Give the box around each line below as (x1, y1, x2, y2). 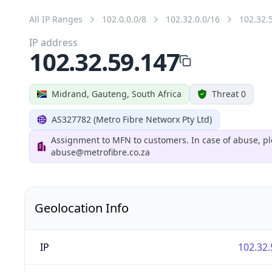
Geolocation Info (35, 199, 129, 216)
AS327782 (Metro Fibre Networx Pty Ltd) (52, 113, 212, 125)
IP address (29, 35, 78, 49)
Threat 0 (212, 87, 246, 100)
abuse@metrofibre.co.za (51, 146, 151, 158)
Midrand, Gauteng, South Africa (52, 87, 182, 100)
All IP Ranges (29, 13, 83, 25)
